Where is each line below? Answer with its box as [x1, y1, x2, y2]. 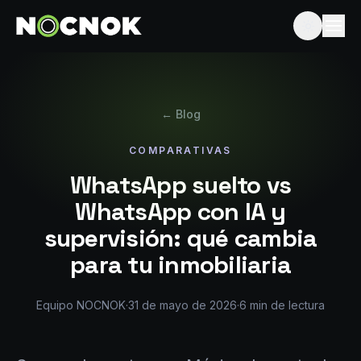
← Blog [160, 107, 201, 121]
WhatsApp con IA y [75, 196, 286, 227]
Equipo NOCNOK [36, 298, 126, 312]
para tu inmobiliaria [70, 249, 291, 280]
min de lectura [247, 298, 325, 312]
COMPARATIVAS [129, 144, 232, 156]
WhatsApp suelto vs [69, 169, 292, 201]
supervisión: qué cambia [44, 222, 317, 254]
